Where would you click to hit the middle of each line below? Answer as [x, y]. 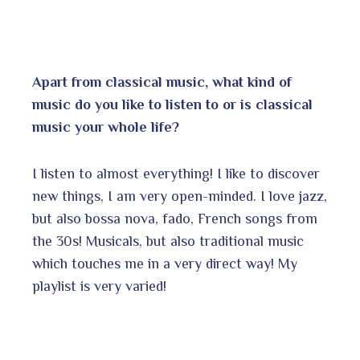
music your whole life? [106, 127]
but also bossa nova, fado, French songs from [175, 218]
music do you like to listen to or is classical [172, 104]
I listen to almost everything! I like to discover [176, 173]
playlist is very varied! [99, 286]
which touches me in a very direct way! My [165, 263]
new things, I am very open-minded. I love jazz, [180, 196]
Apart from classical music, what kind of [162, 82]
